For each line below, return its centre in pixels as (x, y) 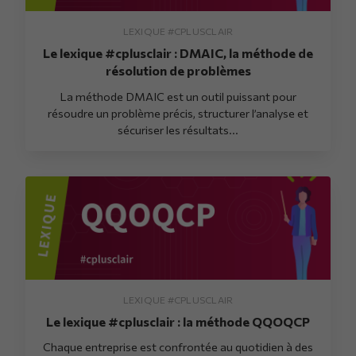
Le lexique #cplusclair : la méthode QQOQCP (178, 321)
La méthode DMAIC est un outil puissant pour (178, 96)
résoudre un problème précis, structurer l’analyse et (178, 112)
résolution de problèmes (178, 71)
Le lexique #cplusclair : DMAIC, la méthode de (178, 53)
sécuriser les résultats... (178, 129)
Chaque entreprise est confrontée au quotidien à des (178, 346)
